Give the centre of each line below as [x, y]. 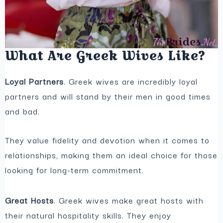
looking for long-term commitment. [75, 170]
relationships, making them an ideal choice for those [111, 155]
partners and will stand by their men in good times [108, 96]
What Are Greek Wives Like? [105, 56]
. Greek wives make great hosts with [129, 200]
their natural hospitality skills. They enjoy [88, 215]
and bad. [23, 111]
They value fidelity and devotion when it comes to [108, 140]
